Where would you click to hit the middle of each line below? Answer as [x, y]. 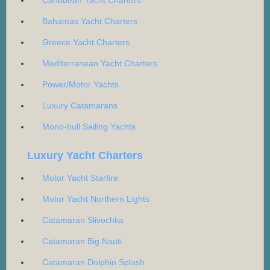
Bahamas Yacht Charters [90, 21]
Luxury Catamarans [80, 106]
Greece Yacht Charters [86, 42]
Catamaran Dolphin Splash [93, 262]
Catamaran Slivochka [83, 220]
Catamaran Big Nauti [82, 241]
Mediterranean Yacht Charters [100, 64]
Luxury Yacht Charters [85, 156]
